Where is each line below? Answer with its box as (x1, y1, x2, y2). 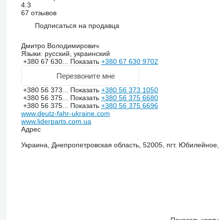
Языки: (21, 50, 43, 58)
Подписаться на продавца (34, 21, 119, 29)
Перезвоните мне (56, 71, 115, 80)
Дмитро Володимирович (21, 42, 99, 50)
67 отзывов (21, 9, 56, 17)
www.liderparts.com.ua (21, 117, 91, 126)
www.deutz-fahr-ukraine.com (21, 110, 110, 118)
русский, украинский (42, 50, 110, 58)
